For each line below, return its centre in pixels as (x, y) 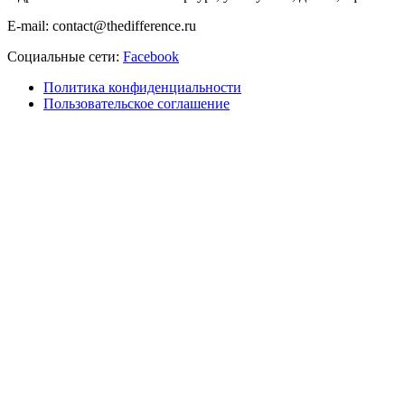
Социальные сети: (65, 57)
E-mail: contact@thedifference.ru (102, 26)
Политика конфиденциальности (142, 88)
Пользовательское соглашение (137, 104)
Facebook (151, 57)
